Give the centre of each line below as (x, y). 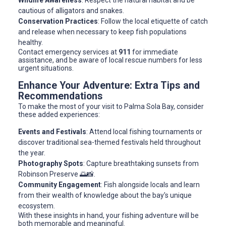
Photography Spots (51, 164)
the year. (32, 153)
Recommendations (61, 96)
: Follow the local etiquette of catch (153, 21)
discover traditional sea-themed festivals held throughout (109, 143)
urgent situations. (46, 68)
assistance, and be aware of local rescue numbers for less (110, 60)
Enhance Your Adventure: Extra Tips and (109, 86)
